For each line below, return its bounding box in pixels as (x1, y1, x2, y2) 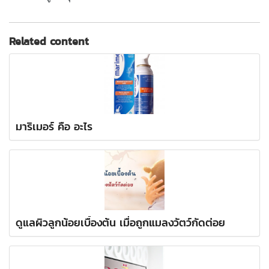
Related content (9, 33, 89, 50)
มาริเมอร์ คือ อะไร (16, 118, 92, 135)
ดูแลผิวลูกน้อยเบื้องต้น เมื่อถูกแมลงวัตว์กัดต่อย (16, 214, 225, 231)
